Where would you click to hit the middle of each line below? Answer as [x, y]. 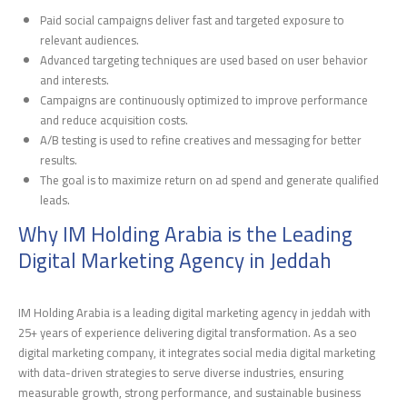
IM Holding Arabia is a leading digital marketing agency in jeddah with [194, 313]
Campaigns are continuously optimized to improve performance [204, 99]
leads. [55, 199]
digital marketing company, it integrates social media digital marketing [197, 353]
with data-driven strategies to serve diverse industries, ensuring [181, 373]
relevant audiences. [90, 40]
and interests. [75, 79]
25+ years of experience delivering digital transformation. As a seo [188, 333]
